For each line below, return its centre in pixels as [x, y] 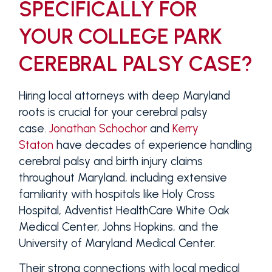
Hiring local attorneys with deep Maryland [124, 96]
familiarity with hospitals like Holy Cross [117, 194]
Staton [36, 145]
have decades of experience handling [152, 145]
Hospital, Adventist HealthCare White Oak [124, 211]
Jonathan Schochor [98, 129]
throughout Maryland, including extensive [123, 178]
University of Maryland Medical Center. [117, 243]
